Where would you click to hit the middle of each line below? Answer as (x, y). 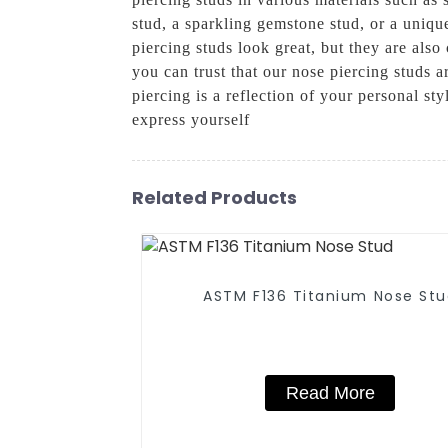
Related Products (214, 197)
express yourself (191, 120)
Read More (330, 393)
